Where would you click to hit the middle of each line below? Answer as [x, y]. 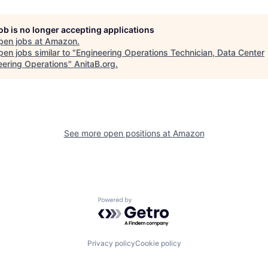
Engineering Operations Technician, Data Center [170, 52]
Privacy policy [111, 243]
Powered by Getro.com [150, 203]
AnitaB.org [95, 63]
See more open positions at [118, 133]
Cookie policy [158, 243]
